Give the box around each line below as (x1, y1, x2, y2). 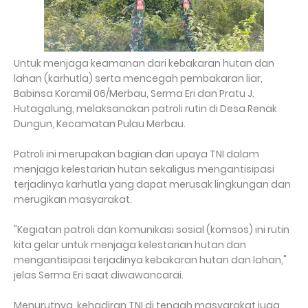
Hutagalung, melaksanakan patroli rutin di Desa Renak (14, 102, 277, 115)
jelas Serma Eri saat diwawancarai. (14, 268, 186, 282)
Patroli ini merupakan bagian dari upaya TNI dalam (14, 147, 259, 161)
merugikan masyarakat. (14, 192, 132, 206)
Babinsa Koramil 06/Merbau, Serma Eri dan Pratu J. (14, 87, 254, 100)
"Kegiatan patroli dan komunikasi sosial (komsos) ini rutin (14, 223, 289, 236)
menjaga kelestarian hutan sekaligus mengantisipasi (14, 162, 274, 176)
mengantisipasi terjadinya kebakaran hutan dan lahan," (14, 253, 287, 267)
